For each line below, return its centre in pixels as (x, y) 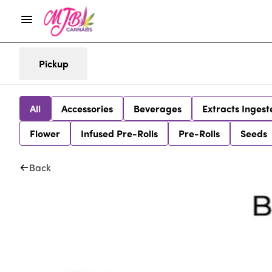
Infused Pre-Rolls (119, 133)
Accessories (87, 108)
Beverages (158, 108)
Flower (45, 133)
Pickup (53, 63)
